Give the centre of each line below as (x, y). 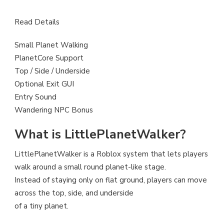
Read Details (37, 22)
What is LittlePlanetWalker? (100, 135)
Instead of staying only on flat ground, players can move (111, 180)
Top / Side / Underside (52, 71)
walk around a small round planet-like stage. (90, 167)
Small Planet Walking (51, 45)
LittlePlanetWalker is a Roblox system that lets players (111, 154)
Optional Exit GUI (44, 84)
